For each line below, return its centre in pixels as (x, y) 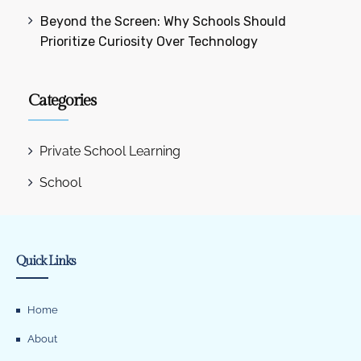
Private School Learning (110, 151)
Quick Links (46, 262)
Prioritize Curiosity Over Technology (149, 42)
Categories (62, 101)
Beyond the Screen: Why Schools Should (164, 22)
